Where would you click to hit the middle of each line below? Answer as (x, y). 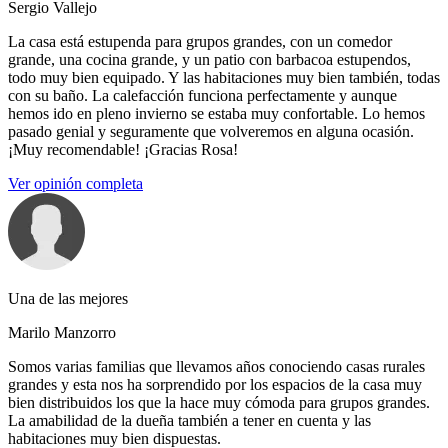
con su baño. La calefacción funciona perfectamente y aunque (202, 96)
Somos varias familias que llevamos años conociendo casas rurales (216, 367)
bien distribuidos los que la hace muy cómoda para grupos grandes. (219, 403)
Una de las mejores (68, 299)
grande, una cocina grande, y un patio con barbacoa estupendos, (209, 60)
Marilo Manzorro (62, 333)
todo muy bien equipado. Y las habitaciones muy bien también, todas (224, 78)
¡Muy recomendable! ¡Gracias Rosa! (123, 150)
